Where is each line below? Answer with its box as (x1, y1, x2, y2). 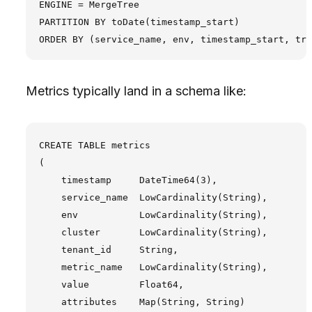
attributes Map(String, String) (38, 296, 245, 307)
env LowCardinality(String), (38, 209, 267, 220)
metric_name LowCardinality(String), (38, 261, 267, 272)
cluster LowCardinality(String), (38, 226, 267, 237)
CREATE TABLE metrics (38, 139, 150, 150)
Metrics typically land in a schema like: (26, 84, 247, 99)
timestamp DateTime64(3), (38, 174, 217, 185)
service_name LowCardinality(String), (38, 192, 267, 203)
